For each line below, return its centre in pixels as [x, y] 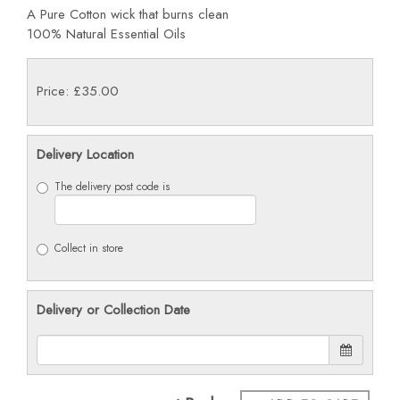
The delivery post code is [112, 187]
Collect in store [89, 248]
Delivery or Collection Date [113, 310]
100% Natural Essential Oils [106, 33]
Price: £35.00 [78, 91]
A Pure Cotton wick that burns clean [128, 14]
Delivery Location [85, 154]
